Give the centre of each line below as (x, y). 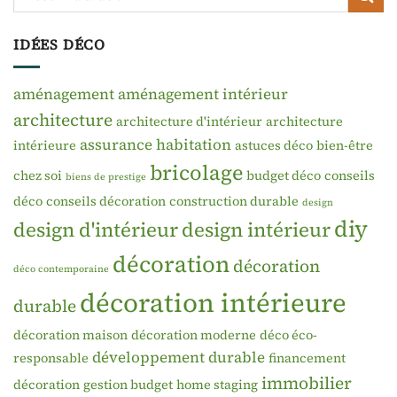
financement (307, 358)
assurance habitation (156, 144)
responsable (51, 358)
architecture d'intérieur (189, 121)
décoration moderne (194, 335)
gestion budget (128, 384)
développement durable (179, 357)
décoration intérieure (213, 303)
